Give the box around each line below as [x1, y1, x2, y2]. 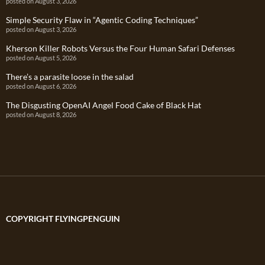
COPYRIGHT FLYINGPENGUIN [6, 214, 120, 224]
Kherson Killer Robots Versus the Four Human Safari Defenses [6, 43, 235, 54]
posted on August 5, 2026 [6, 54, 76, 62]
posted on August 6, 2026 [6, 82, 76, 91]
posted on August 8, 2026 [6, 111, 76, 119]
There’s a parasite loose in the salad [6, 72, 134, 82]
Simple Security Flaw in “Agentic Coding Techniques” [6, 15, 198, 25]
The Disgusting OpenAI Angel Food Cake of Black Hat [6, 100, 201, 111]
